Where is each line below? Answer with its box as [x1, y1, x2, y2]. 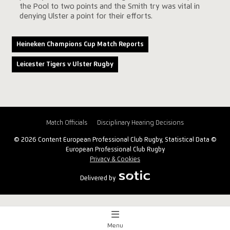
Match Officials [46, 120, 87, 127]
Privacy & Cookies [90, 156, 140, 163]
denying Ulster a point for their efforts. [19, 12, 152, 20]
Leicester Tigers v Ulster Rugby [16, 61, 113, 68]
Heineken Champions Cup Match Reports [16, 41, 144, 48]
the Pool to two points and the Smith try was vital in [19, 3, 200, 10]
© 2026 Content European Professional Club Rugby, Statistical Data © [13, 136, 217, 143]
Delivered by [80, 175, 116, 182]
